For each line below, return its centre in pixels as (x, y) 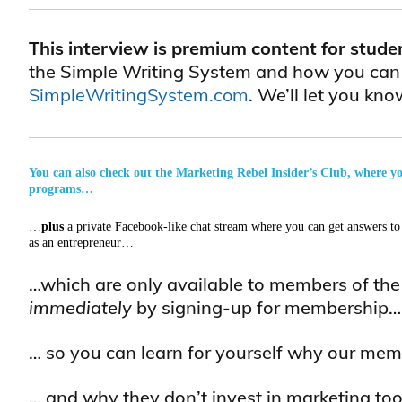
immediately (80, 307)
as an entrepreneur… (81, 243)
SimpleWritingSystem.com (139, 95)
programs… (61, 189)
